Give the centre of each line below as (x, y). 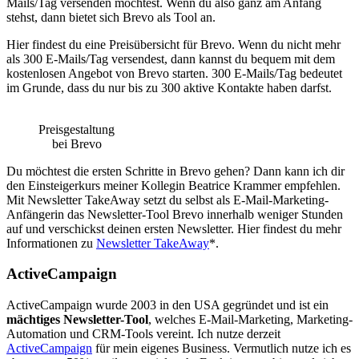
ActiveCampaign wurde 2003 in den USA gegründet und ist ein (167, 305)
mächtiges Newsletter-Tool (77, 320)
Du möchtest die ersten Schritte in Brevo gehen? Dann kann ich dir (175, 171)
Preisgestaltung (77, 129)
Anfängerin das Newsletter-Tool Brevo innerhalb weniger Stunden (175, 214)
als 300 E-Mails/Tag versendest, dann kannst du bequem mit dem (171, 58)
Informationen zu (51, 243)
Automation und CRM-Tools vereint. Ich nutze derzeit (143, 334)
